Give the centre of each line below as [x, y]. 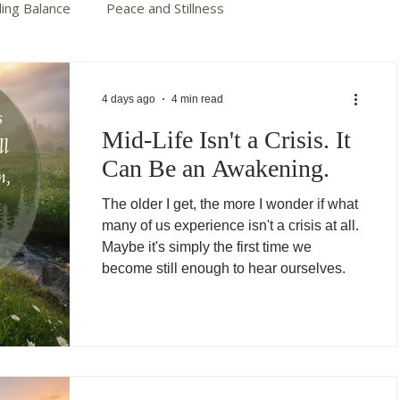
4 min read [197, 99]
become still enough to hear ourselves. [224, 268]
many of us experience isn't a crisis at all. [230, 225]
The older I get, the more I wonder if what [230, 204]
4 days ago [129, 99]
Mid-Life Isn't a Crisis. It [226, 140]
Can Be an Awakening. [216, 168]
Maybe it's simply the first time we [207, 247]
